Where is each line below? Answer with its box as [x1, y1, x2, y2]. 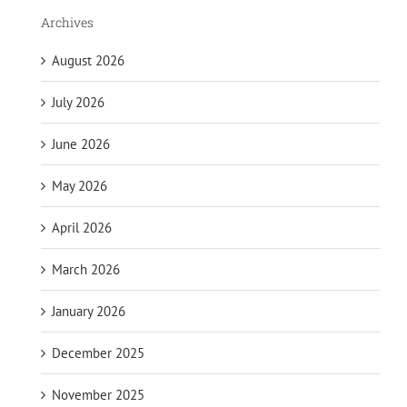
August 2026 [52, 51, 124, 69]
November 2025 [52, 385, 144, 403]
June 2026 [52, 134, 110, 153]
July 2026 [52, 93, 104, 111]
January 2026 [52, 302, 125, 320]
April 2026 [52, 218, 112, 236]
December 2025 [52, 343, 144, 362]
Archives [41, 14, 94, 32]
